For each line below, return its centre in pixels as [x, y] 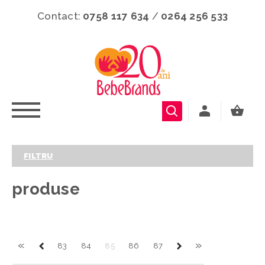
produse [46, 189]
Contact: [60, 16]
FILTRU [38, 156]
